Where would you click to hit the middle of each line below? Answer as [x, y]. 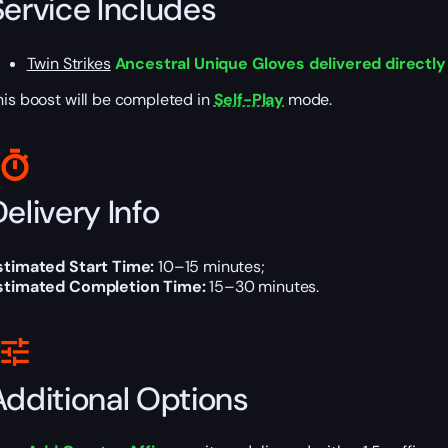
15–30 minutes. [262, 287]
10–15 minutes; [209, 267]
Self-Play [249, 100]
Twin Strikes [68, 64]
